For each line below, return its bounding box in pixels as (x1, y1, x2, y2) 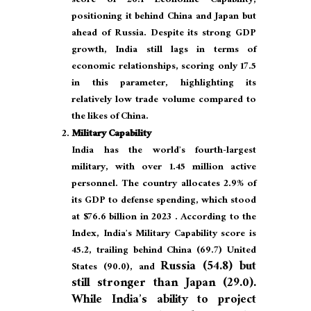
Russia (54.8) (160, 255, 240, 280)
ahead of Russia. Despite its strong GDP (72, 24, 256, 44)
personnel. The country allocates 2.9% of (72, 175, 256, 195)
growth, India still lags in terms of (72, 41, 256, 61)
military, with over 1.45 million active (72, 158, 256, 178)
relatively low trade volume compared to (72, 91, 256, 111)
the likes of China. (72, 108, 149, 128)
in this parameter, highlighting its (72, 74, 256, 94)
